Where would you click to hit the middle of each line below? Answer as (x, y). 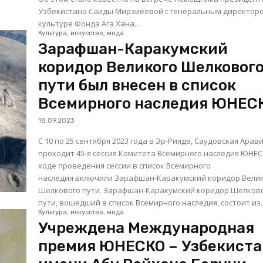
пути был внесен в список (137, 86)
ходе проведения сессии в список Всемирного (125, 166)
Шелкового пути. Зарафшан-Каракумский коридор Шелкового (71, 190)
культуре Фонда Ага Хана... (89, 24)
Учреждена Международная (146, 228)
